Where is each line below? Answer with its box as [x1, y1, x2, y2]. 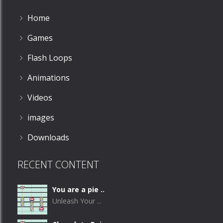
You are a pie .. [52, 184, 105, 194]
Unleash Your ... [52, 196, 102, 206]
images [27, 111, 54, 123]
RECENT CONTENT [17, 157, 99, 171]
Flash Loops [27, 52, 72, 63]
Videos [27, 92, 52, 103]
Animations [27, 72, 70, 83]
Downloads [27, 131, 69, 143]
